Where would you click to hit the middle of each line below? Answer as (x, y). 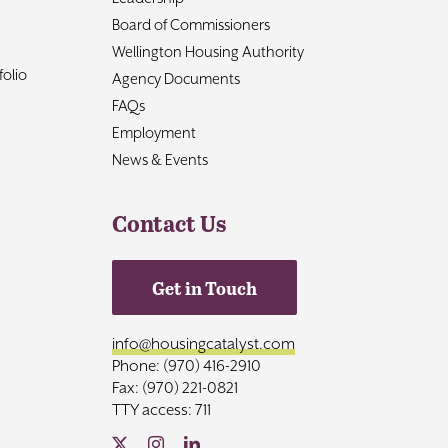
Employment (153, 133)
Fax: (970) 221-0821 (174, 388)
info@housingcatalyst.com (203, 344)
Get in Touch (204, 288)
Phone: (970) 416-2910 (186, 366)
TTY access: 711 (161, 410)
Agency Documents (175, 79)
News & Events (159, 160)
